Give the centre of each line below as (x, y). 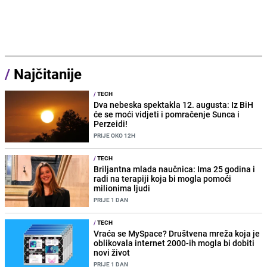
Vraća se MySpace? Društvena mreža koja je (177, 234)
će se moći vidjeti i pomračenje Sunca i (167, 114)
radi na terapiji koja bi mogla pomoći (163, 178)
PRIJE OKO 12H (115, 135)
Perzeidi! (111, 123)
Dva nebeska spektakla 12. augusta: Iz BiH (174, 104)
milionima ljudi (122, 188)
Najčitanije (48, 74)
